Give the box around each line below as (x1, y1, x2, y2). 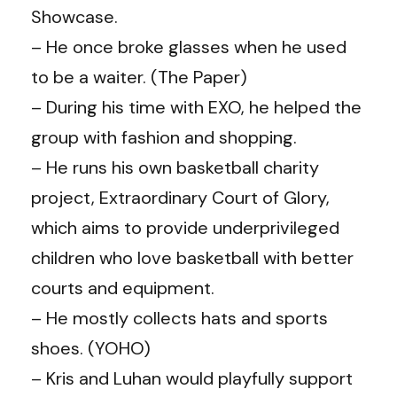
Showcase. (31, 4, 118, 28)
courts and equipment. (31, 276, 214, 300)
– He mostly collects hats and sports (31, 306, 328, 330)
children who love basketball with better (31, 245, 354, 269)
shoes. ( (31, 336, 95, 360)
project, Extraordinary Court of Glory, (31, 185, 330, 209)
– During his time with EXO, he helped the (31, 95, 362, 119)
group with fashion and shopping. (31, 125, 297, 149)
